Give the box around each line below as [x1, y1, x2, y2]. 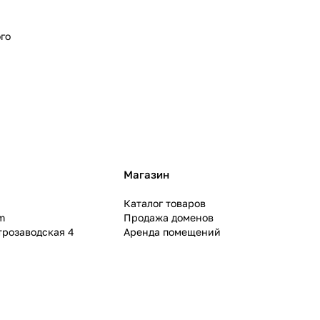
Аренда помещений [124, 226, 221, 238]
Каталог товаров [124, 197, 206, 209]
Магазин [124, 168, 170, 181]
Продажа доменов [124, 211, 214, 224]
